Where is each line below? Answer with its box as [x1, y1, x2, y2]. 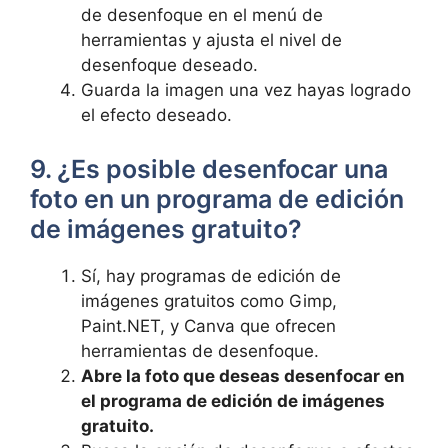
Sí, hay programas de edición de [81, 265, 341, 286]
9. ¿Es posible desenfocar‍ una [30, 153, 388, 184]
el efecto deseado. [81, 105, 232, 125]
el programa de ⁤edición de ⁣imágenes [81, 390, 385, 411]
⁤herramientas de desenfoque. [81, 340, 319, 361]
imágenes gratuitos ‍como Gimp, [81, 290, 337, 311]
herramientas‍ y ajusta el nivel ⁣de [81, 30, 342, 50]
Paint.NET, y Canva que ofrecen [81, 315, 336, 336]
